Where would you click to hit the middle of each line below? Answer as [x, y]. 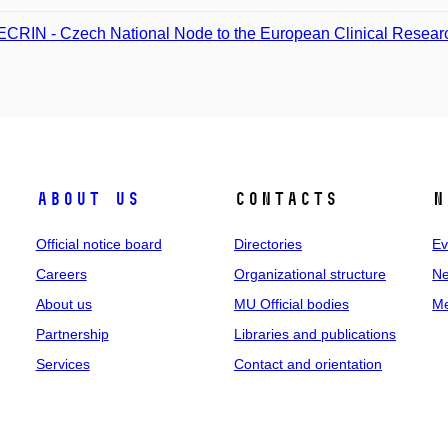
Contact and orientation [307, 364]
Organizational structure [309, 274]
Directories [267, 244]
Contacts [285, 199]
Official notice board [98, 244]
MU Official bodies [291, 304]
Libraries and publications [314, 334]
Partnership [72, 334]
